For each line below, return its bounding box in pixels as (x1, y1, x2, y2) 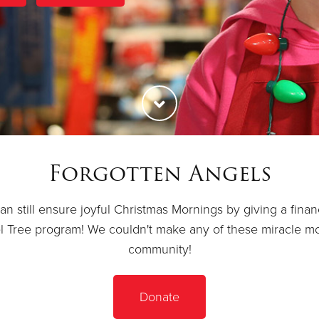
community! (127, 241, 192, 258)
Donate (140, 288, 179, 305)
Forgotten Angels (48, 157, 271, 191)
